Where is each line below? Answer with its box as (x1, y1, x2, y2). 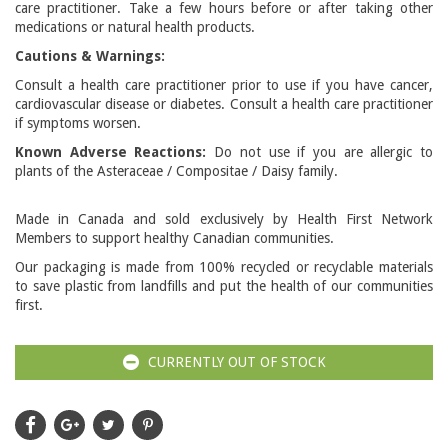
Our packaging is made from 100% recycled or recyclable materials (15, 259, 433, 275)
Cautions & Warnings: (15, 48, 165, 64)
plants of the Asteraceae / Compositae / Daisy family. (15, 163, 338, 179)
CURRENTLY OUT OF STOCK (143, 354, 326, 370)
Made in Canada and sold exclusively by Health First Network (15, 211, 433, 227)
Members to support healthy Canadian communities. (15, 230, 334, 246)
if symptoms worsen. (15, 115, 141, 131)
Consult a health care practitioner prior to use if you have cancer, (15, 77, 433, 93)
